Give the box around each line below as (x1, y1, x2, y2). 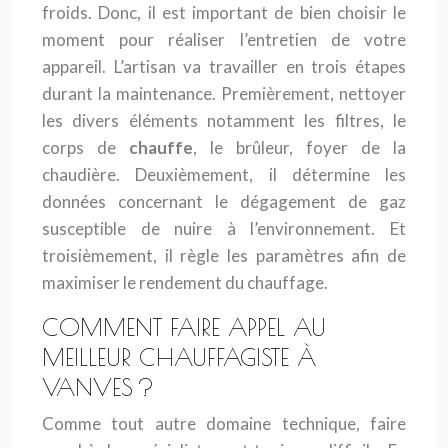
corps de (42, 137, 129, 158)
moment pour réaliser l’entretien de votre (42, 29, 406, 50)
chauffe (129, 137, 193, 158)
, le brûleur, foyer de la (193, 137, 406, 158)
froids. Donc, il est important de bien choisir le (42, 2, 406, 23)
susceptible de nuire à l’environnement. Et (42, 218, 406, 239)
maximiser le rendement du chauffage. (42, 272, 328, 293)
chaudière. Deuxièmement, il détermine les (42, 164, 406, 185)
